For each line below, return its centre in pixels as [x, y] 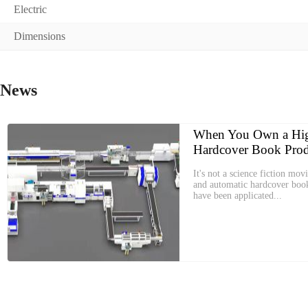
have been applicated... [238, 196]
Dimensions [40, 36]
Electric [30, 9]
